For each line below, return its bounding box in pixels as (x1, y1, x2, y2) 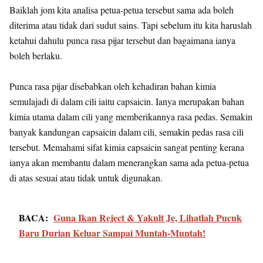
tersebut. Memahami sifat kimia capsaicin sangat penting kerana (9, 140, 244, 153)
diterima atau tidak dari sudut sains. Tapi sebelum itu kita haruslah (9, 18, 252, 31)
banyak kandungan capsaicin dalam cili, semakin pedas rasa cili (9, 125, 244, 138)
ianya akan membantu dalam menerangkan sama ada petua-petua (9, 156, 249, 168)
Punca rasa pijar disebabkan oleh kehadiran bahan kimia (9, 79, 216, 92)
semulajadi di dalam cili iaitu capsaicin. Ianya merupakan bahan (9, 95, 244, 107)
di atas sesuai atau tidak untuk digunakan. (9, 171, 163, 184)
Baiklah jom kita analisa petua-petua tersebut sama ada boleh (9, 3, 234, 16)
